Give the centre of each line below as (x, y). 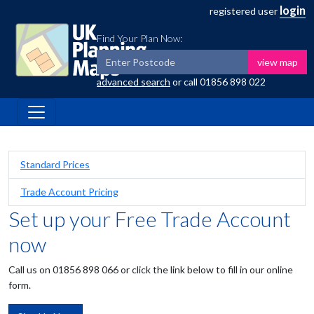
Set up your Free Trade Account (150, 219)
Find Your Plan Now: (139, 38)
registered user (245, 11)
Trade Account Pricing (69, 192)
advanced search (134, 82)
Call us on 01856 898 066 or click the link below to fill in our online (151, 269)
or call (185, 82)
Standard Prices (55, 164)
